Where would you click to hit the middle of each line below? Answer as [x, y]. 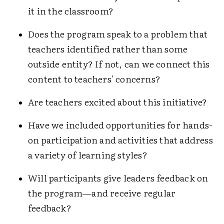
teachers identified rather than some [108, 49]
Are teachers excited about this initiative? [118, 102]
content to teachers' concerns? [94, 79]
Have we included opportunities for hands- [120, 125]
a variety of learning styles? [88, 155]
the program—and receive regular [102, 193]
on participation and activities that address [120, 140]
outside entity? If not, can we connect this [119, 64]
